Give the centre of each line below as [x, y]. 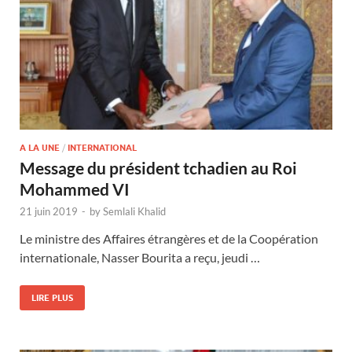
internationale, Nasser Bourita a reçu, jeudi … [140, 257]
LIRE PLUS [52, 297]
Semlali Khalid [134, 211]
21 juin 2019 [49, 211]
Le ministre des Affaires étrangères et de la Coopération [169, 238]
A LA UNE [40, 147]
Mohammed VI [75, 189]
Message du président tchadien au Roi [158, 167]
